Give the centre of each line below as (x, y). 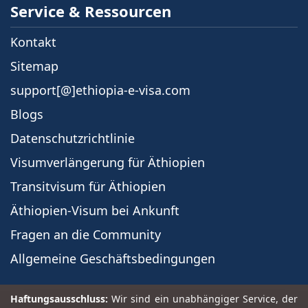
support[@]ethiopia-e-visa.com (100, 90)
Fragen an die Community (86, 234)
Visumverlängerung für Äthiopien (108, 162)
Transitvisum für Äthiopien (88, 186)
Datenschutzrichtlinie (73, 138)
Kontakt (33, 42)
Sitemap (34, 66)
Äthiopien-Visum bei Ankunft (95, 210)
